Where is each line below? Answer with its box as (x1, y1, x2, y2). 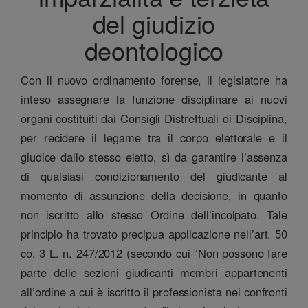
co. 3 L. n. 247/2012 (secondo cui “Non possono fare (21, 244, 287, 261)
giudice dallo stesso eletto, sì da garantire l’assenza (21, 148, 287, 165)
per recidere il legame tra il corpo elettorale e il (21, 129, 287, 146)
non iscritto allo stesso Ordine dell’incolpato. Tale (21, 206, 287, 223)
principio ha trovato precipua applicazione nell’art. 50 (21, 225, 287, 242)
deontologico (84, 32, 224, 67)
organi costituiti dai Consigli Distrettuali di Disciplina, (21, 109, 287, 126)
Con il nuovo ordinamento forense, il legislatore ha (21, 71, 287, 88)
